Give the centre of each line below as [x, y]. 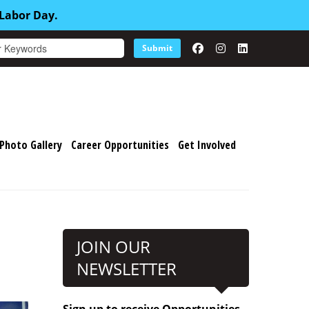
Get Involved [207, 145]
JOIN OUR [113, 247]
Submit [157, 48]
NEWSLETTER [126, 269]
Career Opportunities [120, 145]
